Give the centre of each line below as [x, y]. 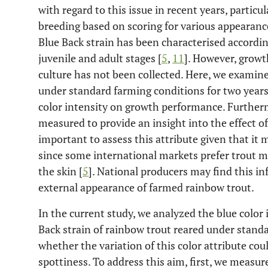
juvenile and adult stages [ [100, 58]
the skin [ [60, 171]
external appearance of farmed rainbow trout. [146, 187]
